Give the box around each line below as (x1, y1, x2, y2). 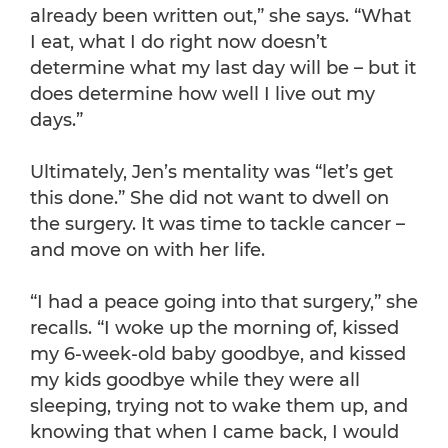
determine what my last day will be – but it (30, 57, 416, 80)
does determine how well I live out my (30, 83, 375, 106)
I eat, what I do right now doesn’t (30, 31, 327, 54)
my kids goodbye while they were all (30, 369, 360, 392)
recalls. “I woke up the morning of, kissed (30, 317, 399, 340)
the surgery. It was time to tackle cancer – (30, 213, 405, 236)
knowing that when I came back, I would (30, 421, 399, 444)
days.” (30, 109, 83, 132)
